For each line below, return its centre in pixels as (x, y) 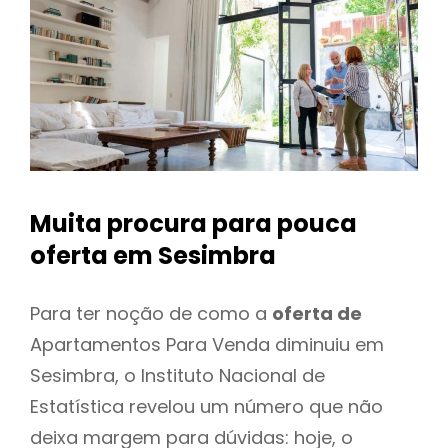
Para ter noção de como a (151, 313)
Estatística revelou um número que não (206, 406)
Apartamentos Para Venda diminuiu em (207, 344)
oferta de (317, 313)
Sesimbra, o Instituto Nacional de (177, 375)
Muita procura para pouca (193, 224)
